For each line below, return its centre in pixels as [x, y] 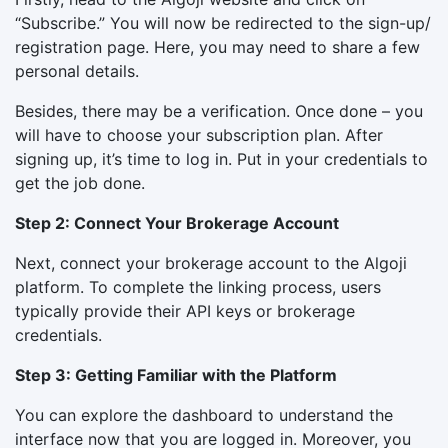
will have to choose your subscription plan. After [199, 134]
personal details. [77, 70]
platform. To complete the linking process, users [198, 286]
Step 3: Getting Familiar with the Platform [176, 374]
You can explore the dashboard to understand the [204, 414]
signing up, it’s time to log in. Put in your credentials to [221, 158]
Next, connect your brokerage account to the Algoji [211, 262]
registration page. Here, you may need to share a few [217, 46]
